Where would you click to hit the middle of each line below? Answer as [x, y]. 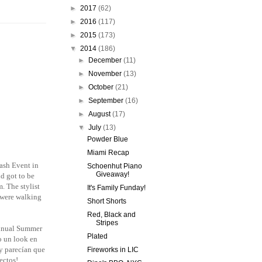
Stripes [107, 223]
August [101, 114]
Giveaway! [112, 174]
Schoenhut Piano [114, 166]
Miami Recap [108, 153]
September [107, 101]
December [106, 60]
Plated [97, 236]
